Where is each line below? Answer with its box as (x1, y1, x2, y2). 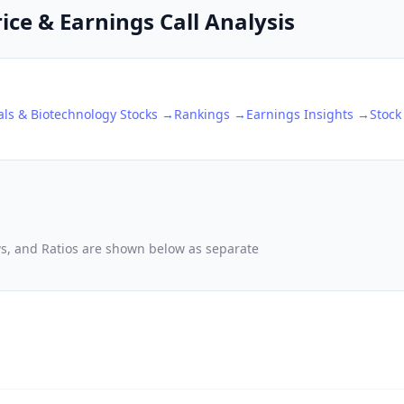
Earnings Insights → (246, 106, 370, 123)
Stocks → (116, 106, 174, 123)
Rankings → (174, 106, 246, 123)
